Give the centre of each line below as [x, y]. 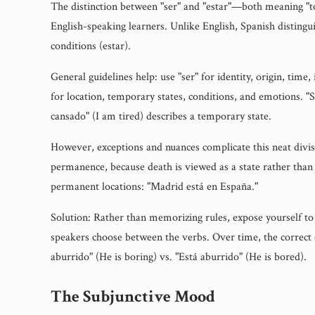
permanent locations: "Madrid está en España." [154, 186]
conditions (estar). [91, 46]
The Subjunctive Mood [133, 296]
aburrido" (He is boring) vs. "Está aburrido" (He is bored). [179, 257]
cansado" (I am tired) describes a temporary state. [161, 116]
